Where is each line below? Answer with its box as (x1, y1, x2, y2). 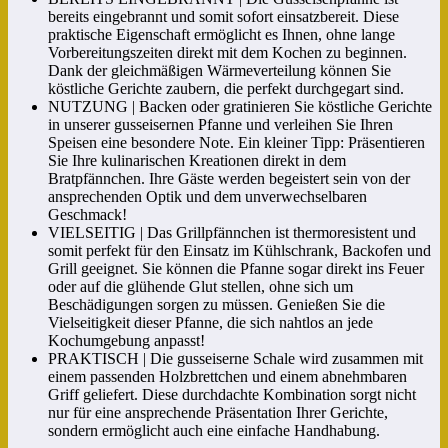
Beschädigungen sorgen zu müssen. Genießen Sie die (48, 296, 385, 314)
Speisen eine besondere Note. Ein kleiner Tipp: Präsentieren (48, 134, 425, 152)
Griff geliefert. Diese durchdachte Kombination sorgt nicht (48, 386, 416, 404)
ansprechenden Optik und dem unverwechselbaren (48, 188, 367, 206)
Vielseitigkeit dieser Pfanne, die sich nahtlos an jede (48, 314, 373, 332)
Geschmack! (48, 206, 127, 224)
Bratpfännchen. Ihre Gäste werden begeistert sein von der (48, 170, 410, 188)
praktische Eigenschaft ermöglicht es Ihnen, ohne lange (48, 26, 395, 44)
